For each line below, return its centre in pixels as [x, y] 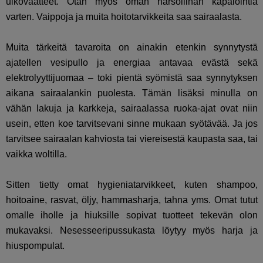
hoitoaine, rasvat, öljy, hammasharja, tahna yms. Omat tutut [132, 200]
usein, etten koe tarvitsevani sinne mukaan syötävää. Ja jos [132, 124]
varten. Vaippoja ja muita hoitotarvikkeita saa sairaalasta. [124, 17]
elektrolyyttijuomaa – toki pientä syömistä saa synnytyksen [132, 78]
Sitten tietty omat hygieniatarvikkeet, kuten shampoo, [132, 185]
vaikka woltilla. [36, 154]
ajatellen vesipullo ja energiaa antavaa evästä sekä [132, 63]
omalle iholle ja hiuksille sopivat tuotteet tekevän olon [132, 215]
